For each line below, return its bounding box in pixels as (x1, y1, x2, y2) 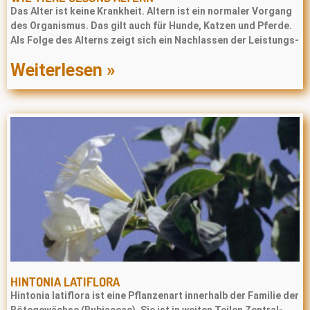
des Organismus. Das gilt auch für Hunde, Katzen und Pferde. (10, 20, 292, 31)
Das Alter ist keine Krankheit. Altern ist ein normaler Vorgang (10, 6, 292, 17)
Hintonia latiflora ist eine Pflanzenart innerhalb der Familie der (10, 290, 299, 301)
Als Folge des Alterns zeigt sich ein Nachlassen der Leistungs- (10, 35, 299, 46)
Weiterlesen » (10, 60, 115, 80)
